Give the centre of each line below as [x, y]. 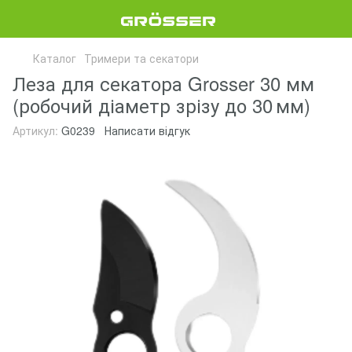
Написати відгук [147, 130]
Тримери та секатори [141, 58]
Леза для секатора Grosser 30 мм [163, 83]
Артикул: [35, 130]
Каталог [55, 58]
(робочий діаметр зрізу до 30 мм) [161, 105]
